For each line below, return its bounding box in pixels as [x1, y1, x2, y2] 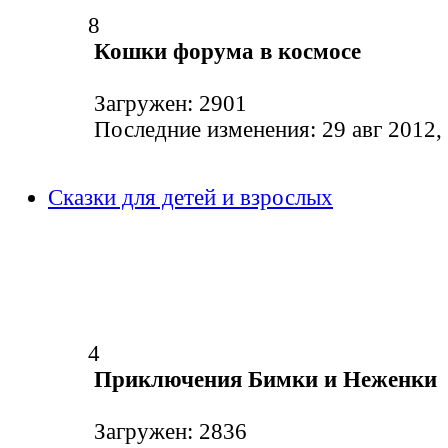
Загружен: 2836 [88, 419, 247, 445]
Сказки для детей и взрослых [48, 185, 333, 211]
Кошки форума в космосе [94, 39, 361, 65]
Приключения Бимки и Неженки [94, 367, 437, 393]
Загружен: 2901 [88, 91, 247, 117]
